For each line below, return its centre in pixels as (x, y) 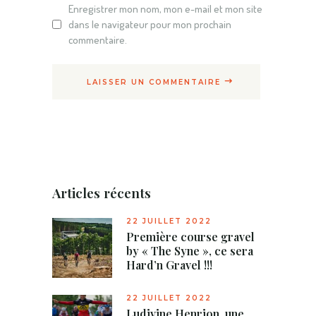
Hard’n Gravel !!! (169, 265)
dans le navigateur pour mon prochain (150, 24)
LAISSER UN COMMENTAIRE (154, 82)
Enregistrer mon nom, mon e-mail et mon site (165, 8)
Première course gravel (190, 236)
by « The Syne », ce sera (190, 250)
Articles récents (102, 192)
